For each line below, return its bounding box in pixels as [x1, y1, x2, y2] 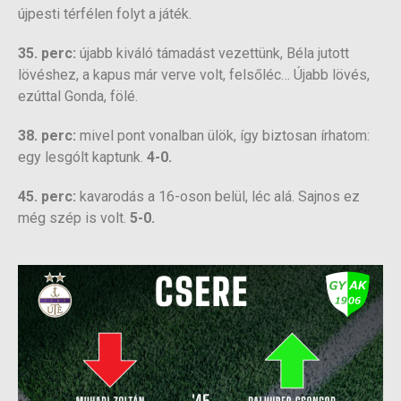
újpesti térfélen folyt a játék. [18, 4, 192, 22]
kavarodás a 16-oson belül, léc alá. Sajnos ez [76, 187, 360, 205]
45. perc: [18, 187, 76, 205]
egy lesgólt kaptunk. [18, 148, 147, 166]
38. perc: [18, 126, 76, 144]
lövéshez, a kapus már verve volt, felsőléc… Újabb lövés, [18, 65, 370, 83]
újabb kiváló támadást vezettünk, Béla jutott [76, 44, 349, 62]
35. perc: [18, 44, 76, 62]
